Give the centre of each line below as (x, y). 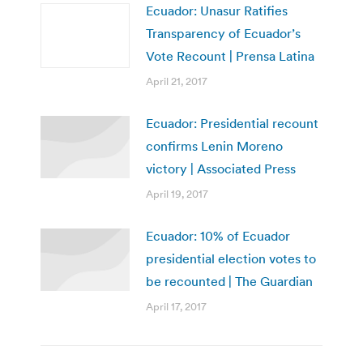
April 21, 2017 (177, 81)
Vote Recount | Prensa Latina (230, 56)
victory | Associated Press (221, 168)
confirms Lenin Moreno (214, 145)
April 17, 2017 (176, 306)
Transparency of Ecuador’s (223, 33)
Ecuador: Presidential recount (232, 123)
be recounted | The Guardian (229, 281)
